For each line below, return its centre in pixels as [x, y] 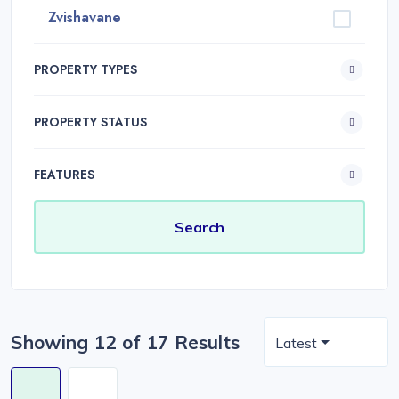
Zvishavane [85, 17]
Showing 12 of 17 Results [125, 342]
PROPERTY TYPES [85, 69]
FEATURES [64, 175]
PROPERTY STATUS [90, 122]
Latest [296, 343]
